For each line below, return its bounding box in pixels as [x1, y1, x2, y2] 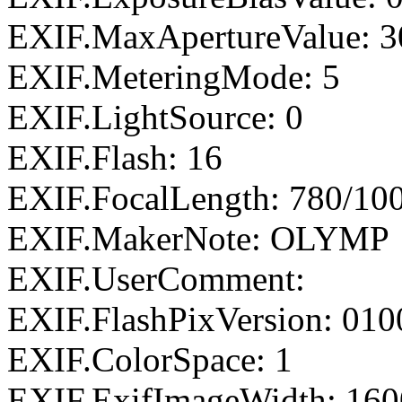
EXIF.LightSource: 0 [7, 98, 303, 136]
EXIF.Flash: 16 [7, 138, 223, 177]
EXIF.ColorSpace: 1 [7, 340, 293, 379]
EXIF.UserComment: [7, 259, 305, 298]
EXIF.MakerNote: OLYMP [7, 219, 389, 258]
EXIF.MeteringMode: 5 [7, 57, 340, 96]
